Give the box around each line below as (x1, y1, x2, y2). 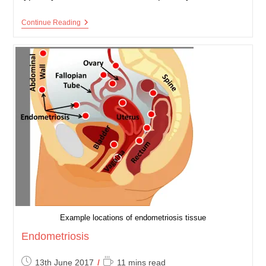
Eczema (80, 18, 110, 28)
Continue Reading (21, 18, 81, 27)
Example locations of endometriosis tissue (60, 213, 206, 222)
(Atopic (80, 27, 106, 37)
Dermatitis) (80, 37, 121, 47)
